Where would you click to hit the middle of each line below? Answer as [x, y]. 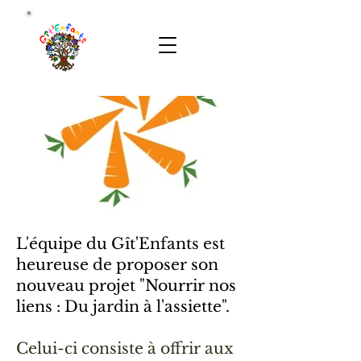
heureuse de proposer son [117, 265]
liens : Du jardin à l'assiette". [123, 307]
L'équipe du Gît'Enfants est [120, 244]
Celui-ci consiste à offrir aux [125, 349]
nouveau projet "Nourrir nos [126, 286]
